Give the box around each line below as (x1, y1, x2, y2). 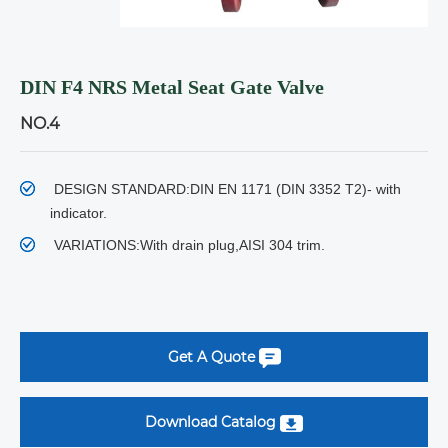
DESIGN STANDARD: (54, 181, 190, 197)
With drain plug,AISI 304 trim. (140, 237, 325, 253)
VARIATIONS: (54, 237, 140, 253)
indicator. (50, 205, 107, 221)
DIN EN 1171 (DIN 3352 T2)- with (190, 181, 401, 197)
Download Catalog (145, 413, 280, 431)
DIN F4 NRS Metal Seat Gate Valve (20, 76, 324, 98)
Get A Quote (167, 348, 259, 366)
